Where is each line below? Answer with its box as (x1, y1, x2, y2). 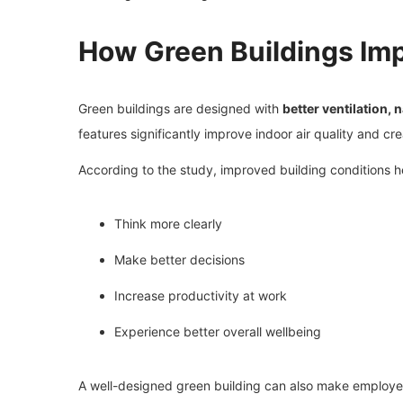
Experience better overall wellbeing (114, 323, 321, 339)
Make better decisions (114, 251, 245, 267)
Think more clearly (114, 215, 222, 231)
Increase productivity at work (114, 287, 287, 303)
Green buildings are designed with (78, 100, 282, 116)
